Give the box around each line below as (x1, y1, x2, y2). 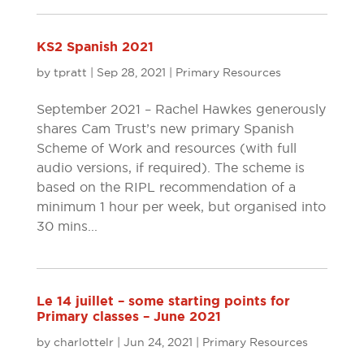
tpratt (53, 65, 87, 80)
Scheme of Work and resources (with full (36, 140, 297, 156)
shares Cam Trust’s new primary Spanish (36, 120, 294, 136)
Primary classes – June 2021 (36, 308, 221, 325)
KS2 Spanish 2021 (36, 38, 154, 55)
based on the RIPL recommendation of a (36, 179, 296, 195)
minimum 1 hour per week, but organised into (36, 198, 326, 214)
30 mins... (36, 218, 97, 234)
